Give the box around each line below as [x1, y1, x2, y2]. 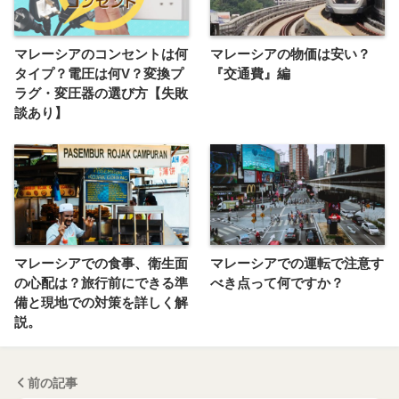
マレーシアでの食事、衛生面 [14, 256, 188, 272]
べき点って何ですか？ [210, 275, 344, 291]
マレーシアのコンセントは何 [14, 46, 188, 62]
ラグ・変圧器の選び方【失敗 [14, 85, 188, 102]
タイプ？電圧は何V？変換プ [14, 66, 183, 82]
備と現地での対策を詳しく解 [14, 295, 188, 311]
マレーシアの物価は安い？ [210, 46, 370, 62]
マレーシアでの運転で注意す [210, 256, 384, 272]
